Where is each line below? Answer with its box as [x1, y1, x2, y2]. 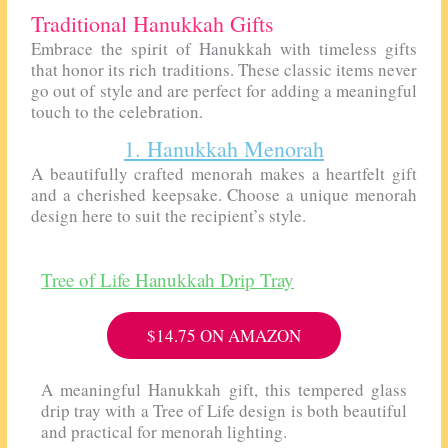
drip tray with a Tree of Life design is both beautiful [41, 398, 407, 422]
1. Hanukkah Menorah [124, 133, 324, 163]
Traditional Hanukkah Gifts [31, 9, 275, 39]
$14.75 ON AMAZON [147, 323, 301, 347]
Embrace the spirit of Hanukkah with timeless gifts [31, 37, 417, 61]
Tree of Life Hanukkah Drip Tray [41, 266, 295, 292]
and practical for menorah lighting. [41, 419, 288, 443]
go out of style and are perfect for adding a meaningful [31, 79, 417, 103]
